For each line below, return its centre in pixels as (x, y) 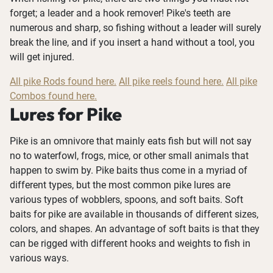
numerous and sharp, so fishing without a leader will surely (136, 28)
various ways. (39, 258)
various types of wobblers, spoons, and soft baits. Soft (126, 200)
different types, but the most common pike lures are (120, 185)
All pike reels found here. (171, 82)
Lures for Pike (66, 114)
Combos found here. (53, 96)
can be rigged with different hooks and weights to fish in (130, 244)
